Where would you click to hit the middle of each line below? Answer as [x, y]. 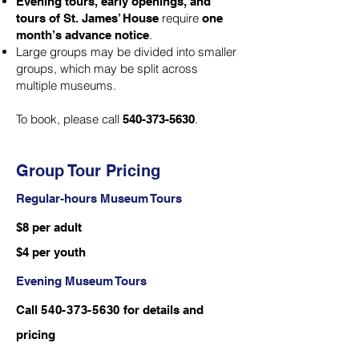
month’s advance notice [83, 35]
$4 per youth [51, 252]
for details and [162, 310]
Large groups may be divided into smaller [126, 52]
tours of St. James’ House [87, 18]
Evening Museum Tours [81, 281]
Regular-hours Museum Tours [99, 198]
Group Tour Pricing [88, 171]
